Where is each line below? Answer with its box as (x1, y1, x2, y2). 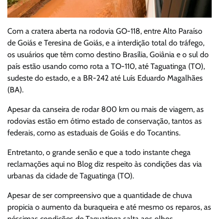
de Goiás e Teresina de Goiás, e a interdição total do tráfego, (7, 38, 204, 47)
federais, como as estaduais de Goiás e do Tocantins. (7, 128, 180, 137)
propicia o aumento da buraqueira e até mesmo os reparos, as (7, 202, 211, 212)
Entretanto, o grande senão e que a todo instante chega (7, 148, 191, 157)
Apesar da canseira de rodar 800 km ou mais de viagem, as (7, 105, 204, 114)
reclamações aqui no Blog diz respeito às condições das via (7, 159, 202, 169)
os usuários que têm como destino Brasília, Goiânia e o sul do (7, 50, 209, 59)
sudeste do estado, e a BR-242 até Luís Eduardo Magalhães (7, 73, 203, 83)
